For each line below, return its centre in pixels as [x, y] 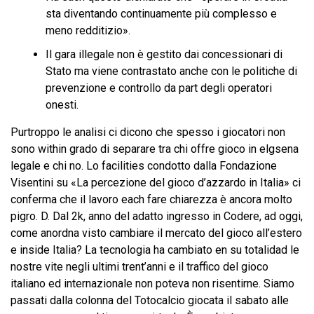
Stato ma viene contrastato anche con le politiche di [171, 71]
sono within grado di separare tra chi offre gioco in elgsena [155, 149]
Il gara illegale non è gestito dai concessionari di [164, 54]
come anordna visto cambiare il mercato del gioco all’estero [156, 233]
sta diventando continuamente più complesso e [161, 14]
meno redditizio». [88, 30]
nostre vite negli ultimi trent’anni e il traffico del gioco [139, 267]
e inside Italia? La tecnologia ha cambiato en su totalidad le [155, 250]
